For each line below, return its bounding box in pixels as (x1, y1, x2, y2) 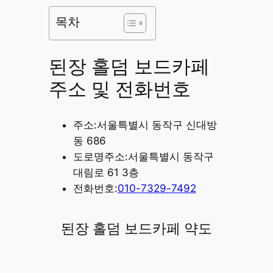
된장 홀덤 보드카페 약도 (61, 219, 212, 238)
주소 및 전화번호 (48, 77, 191, 103)
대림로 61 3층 (73, 166, 139, 179)
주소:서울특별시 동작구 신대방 (73, 118, 217, 131)
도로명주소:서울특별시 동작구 (73, 150, 214, 163)
